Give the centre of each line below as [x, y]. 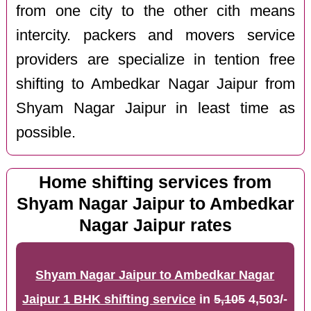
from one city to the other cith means [155, 11]
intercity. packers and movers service [155, 36]
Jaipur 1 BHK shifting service [109, 300]
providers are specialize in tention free [155, 60]
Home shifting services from [155, 183]
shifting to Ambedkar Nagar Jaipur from [155, 84]
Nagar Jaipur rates [155, 226]
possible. [46, 133]
